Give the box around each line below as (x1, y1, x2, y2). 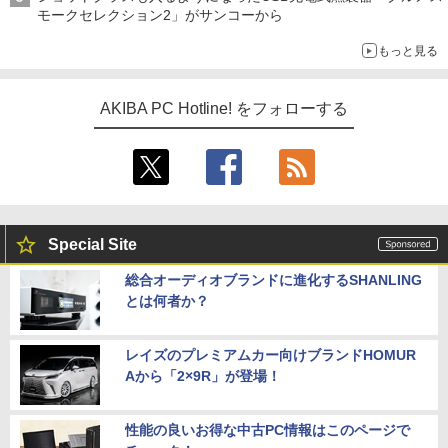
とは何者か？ (125, 292, 209, 309)
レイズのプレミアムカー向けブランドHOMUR (125, 346, 416, 363)
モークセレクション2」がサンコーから (37, 6, 283, 23)
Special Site (48, 235, 137, 253)
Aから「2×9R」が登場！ (125, 367, 281, 384)
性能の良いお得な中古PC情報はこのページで (125, 421, 410, 438)
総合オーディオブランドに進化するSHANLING (125, 271, 422, 288)
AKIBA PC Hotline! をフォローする (99, 99, 349, 117)
